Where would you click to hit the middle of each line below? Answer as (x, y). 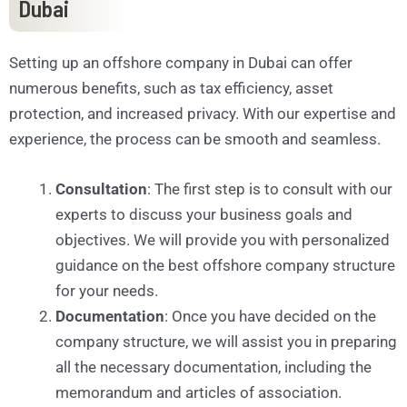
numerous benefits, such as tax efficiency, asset (171, 88)
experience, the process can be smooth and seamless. (195, 139)
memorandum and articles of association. (199, 392)
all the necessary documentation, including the (213, 367)
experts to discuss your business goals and (204, 214)
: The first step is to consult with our (270, 189)
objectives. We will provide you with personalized (223, 239)
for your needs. (107, 290)
